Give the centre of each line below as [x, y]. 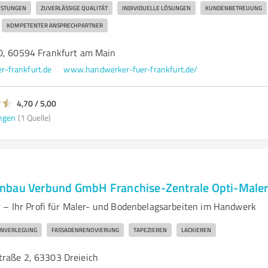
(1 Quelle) [34, 117]
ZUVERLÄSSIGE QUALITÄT [74, 8]
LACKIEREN [196, 230]
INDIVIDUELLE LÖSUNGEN [156, 8]
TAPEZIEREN [150, 230]
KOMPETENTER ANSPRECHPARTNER [54, 25]
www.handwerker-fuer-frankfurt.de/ [131, 69]
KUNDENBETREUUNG [233, 8]
